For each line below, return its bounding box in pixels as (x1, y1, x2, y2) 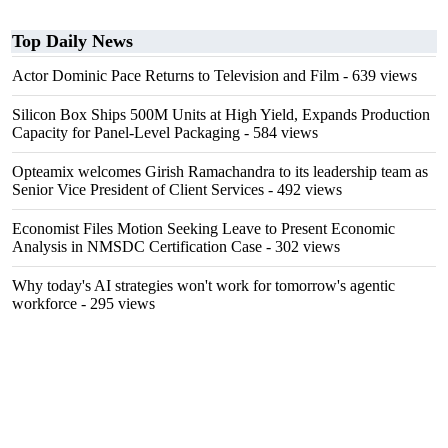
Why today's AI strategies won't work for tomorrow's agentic (12, 277, 395, 294)
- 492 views (264, 181, 342, 198)
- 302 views (262, 238, 340, 255)
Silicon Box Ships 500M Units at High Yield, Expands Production (12, 106, 430, 123)
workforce (12, 295, 77, 312)
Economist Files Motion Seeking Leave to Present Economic (12, 220, 395, 237)
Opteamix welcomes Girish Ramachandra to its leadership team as (12, 163, 428, 180)
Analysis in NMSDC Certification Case (12, 238, 262, 255)
